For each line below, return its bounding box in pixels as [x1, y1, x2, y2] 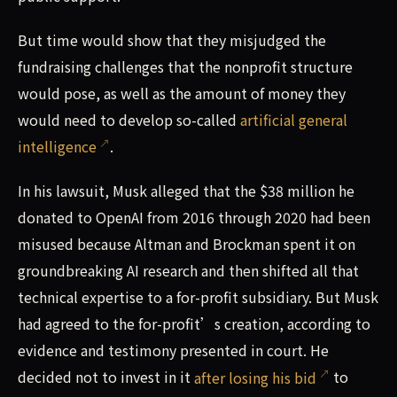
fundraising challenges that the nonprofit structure [18, 56, 353, 78]
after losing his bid [194, 366, 316, 388]
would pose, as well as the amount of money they [18, 82, 346, 105]
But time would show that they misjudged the [18, 29, 326, 51]
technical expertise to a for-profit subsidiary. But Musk [18, 286, 378, 308]
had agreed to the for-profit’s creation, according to [18, 313, 370, 335]
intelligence [18, 136, 97, 158]
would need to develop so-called [18, 109, 240, 131]
